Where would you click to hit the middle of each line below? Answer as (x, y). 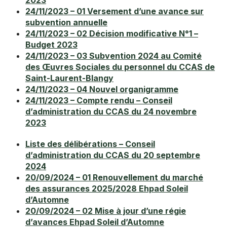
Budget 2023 (51, 45)
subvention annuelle (66, 23)
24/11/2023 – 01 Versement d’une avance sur (115, 11)
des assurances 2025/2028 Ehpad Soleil (107, 189)
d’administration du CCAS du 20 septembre (113, 155)
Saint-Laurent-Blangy (69, 78)
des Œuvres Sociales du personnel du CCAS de (120, 67)
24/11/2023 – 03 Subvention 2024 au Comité (113, 56)
